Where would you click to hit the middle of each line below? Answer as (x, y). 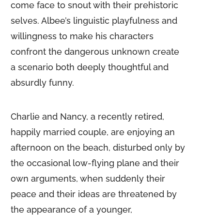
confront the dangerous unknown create (95, 52)
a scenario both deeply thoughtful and (90, 67)
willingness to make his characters (82, 36)
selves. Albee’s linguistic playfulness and (94, 21)
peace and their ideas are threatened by (94, 194)
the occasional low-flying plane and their (95, 163)
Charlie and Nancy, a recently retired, (88, 116)
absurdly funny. (43, 83)
